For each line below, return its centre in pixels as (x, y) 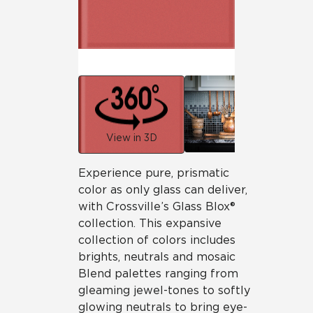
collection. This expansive (150, 223)
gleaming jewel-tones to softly (164, 290)
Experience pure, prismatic (154, 173)
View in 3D (131, 137)
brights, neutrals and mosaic (157, 257)
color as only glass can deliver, (163, 190)
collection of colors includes (157, 240)
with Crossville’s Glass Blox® (157, 206)
